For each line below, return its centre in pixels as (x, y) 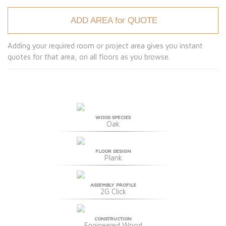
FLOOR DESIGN (113, 151)
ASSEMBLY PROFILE (113, 184)
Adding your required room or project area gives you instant (105, 45)
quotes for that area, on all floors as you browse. (89, 56)
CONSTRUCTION (113, 218)
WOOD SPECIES (113, 117)
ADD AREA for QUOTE (114, 20)
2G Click (113, 191)
